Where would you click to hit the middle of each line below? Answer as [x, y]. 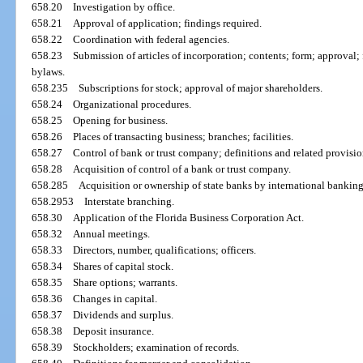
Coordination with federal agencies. [152, 40]
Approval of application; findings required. [168, 23]
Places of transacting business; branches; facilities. [184, 137]
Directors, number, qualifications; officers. [165, 250]
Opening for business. [121, 121]
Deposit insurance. [114, 331]
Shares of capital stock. [124, 267]
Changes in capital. [115, 299]
